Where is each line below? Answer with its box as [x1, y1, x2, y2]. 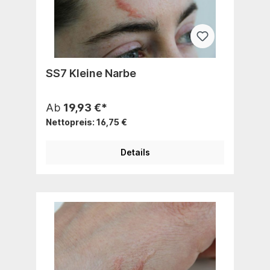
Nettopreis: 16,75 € [46, 116, 127, 127]
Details [120, 146, 150, 157]
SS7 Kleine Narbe [46, 66, 136, 80]
